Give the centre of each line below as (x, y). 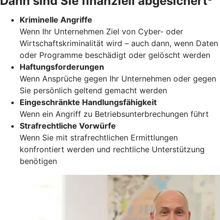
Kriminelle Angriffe (56, 19)
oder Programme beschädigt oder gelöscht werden (115, 55)
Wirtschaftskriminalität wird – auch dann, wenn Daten (119, 43)
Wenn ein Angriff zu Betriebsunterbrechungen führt (114, 114)
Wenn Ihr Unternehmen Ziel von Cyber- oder (101, 31)
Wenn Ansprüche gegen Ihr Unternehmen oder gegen (118, 78)
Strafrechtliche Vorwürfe (68, 125)
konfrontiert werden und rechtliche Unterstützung (112, 149)
